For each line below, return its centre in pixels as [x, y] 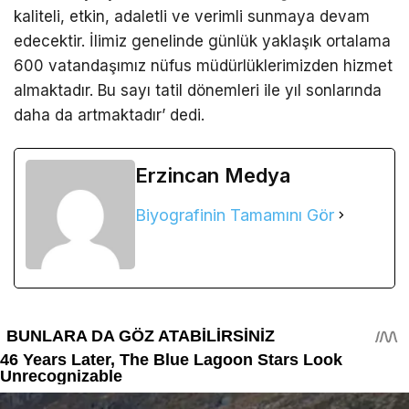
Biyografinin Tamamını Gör [235, 215]
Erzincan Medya [213, 175]
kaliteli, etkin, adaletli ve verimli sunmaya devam [192, 16]
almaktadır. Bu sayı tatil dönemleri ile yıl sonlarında [198, 90]
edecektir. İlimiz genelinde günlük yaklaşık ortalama [202, 41]
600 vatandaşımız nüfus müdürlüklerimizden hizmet [203, 65]
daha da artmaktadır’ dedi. [109, 115]
